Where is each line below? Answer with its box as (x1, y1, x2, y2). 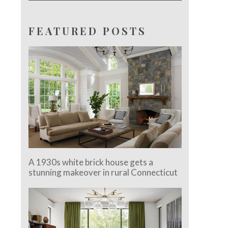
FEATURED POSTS (28, 24, 147, 38)
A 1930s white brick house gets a (28, 157, 154, 168)
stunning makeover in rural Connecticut (28, 167, 178, 178)
